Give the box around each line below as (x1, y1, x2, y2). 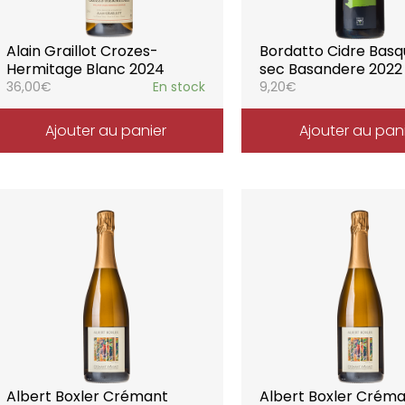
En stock (153, 78, 206, 96)
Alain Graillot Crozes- (5, 41, 158, 61)
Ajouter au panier (44, 120, 166, 141)
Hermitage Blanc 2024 (5, 59, 165, 80)
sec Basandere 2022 (259, 59, 403, 80)
